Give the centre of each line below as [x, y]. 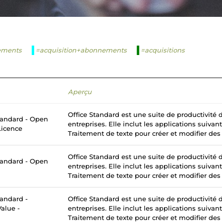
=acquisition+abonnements [81, 50]
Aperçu [80, 92]
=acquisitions [163, 50]
